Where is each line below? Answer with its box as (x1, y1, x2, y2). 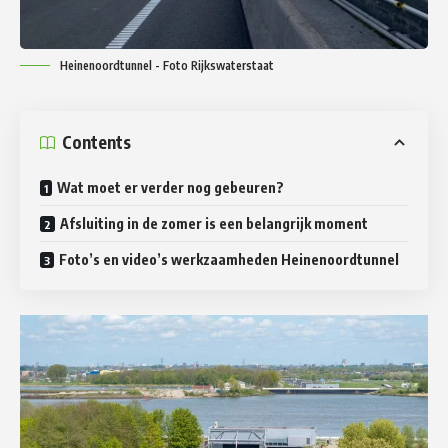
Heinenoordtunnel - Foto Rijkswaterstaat (60, 57, 274, 73)
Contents (62, 131, 131, 154)
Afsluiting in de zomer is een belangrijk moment (60, 214, 368, 232)
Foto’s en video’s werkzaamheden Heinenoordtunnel (59, 250, 399, 268)
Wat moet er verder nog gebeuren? (57, 178, 284, 196)
